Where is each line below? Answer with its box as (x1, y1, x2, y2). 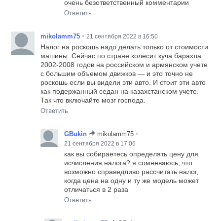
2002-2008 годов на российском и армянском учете (40, 60, 208, 69)
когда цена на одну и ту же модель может (64, 176, 199, 184)
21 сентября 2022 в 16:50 (86, 33, 158, 40)
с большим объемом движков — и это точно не (40, 69, 193, 77)
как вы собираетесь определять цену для (64, 149, 199, 158)
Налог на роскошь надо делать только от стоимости (40, 42, 209, 51)
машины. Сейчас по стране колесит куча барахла (40, 51, 202, 60)
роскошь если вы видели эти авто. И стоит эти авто (40, 78, 206, 86)
